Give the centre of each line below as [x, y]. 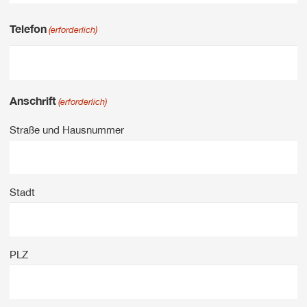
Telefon [28, 29]
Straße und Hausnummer [66, 130]
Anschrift [33, 100]
